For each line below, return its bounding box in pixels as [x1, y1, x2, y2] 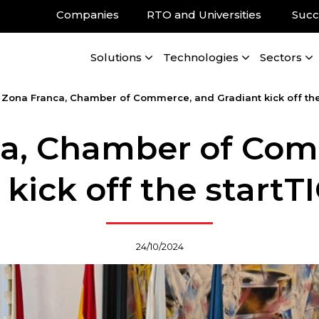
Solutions [90, 51, 142, 65]
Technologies [163, 51, 239, 65]
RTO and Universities [147, 8, 265, 21]
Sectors [260, 51, 303, 65]
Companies [56, 8, 120, 21]
